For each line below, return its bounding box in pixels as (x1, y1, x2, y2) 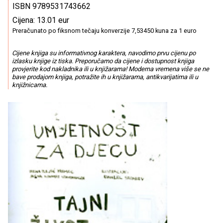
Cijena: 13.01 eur (12, 15, 69, 25)
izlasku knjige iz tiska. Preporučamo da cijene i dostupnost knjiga (11, 57, 194, 65)
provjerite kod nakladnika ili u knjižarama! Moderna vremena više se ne (11, 65, 209, 73)
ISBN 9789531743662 (12, 1, 91, 11)
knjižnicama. (11, 81, 47, 89)
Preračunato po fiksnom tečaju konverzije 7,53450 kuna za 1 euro (12, 27, 197, 34)
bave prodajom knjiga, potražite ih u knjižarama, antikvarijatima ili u (11, 73, 198, 81)
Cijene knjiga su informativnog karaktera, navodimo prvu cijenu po (11, 49, 196, 57)
